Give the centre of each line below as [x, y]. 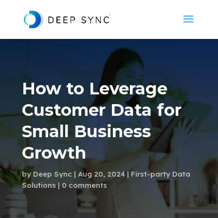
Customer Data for [101, 110]
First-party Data [160, 174]
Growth [54, 153]
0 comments [84, 185]
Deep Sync [52, 174]
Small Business [86, 131]
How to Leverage [94, 89]
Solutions [39, 185]
